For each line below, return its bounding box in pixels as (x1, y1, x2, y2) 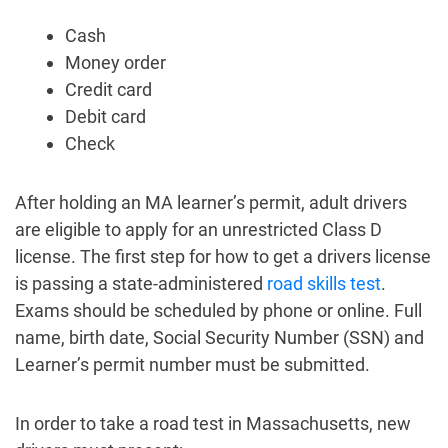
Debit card (65, 106, 146, 128)
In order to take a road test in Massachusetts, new (15, 413, 411, 435)
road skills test (267, 273, 381, 295)
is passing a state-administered (15, 273, 267, 295)
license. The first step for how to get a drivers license (15, 246, 431, 268)
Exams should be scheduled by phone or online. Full (15, 300, 422, 322)
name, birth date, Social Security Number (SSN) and (15, 327, 424, 349)
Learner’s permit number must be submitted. (15, 354, 370, 376)
